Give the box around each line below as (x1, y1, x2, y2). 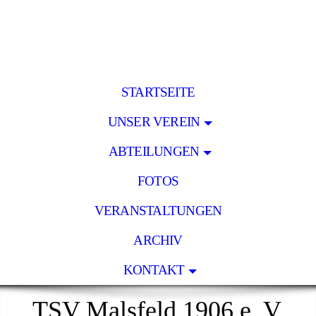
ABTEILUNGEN (108, 144, 200, 159)
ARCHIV (133, 233, 183, 248)
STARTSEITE (121, 85, 195, 99)
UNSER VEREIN (107, 114, 200, 129)
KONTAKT (123, 262, 185, 277)
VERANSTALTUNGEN (94, 203, 222, 218)
